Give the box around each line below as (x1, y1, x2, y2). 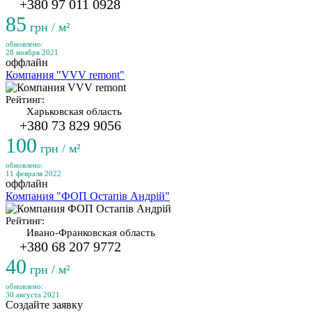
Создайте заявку (6, 299, 83, 311)
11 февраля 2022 (6, 169, 61, 178)
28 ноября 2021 (6, 48, 58, 56)
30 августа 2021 (6, 290, 60, 299)
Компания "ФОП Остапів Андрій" (6, 190, 170, 202)
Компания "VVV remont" (6, 69, 125, 81)
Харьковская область (26, 106, 122, 117)
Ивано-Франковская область (26, 227, 155, 238)
